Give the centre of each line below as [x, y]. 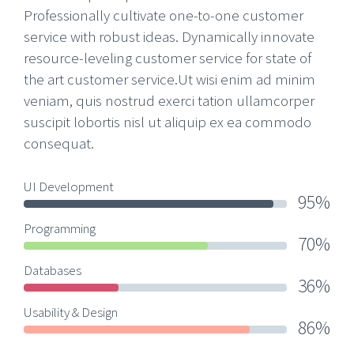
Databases [53, 271]
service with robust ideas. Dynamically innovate [169, 37]
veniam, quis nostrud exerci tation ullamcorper [169, 101]
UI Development [69, 187]
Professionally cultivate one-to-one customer [164, 15]
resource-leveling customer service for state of [168, 58]
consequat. [59, 143]
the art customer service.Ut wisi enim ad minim [169, 79]
